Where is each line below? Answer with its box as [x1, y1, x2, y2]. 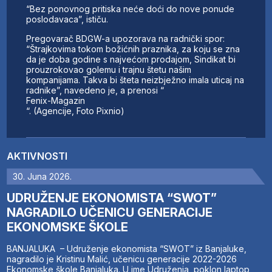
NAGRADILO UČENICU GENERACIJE [7, 205, 213, 220]
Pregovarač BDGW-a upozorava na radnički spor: [26, 33, 225, 44]
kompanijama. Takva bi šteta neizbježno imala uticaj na [26, 75, 245, 86]
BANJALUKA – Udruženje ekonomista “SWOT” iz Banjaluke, [7, 243, 247, 254]
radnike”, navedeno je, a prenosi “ [26, 85, 165, 96]
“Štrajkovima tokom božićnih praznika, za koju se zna [26, 44, 240, 55]
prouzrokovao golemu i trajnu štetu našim [26, 64, 192, 75]
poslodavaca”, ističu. [26, 14, 109, 25]
